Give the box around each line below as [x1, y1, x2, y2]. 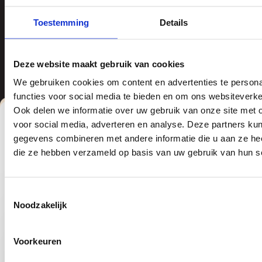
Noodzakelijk [13, 199, 67, 209]
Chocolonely [14, 21, 70, 34]
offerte [190, 219, 239, 239]
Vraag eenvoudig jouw [23, 219, 191, 239]
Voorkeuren [13, 236, 61, 246]
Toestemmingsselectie [4, 187, 91, 198]
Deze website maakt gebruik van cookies [13, 58, 185, 68]
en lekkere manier [137, 7, 216, 20]
